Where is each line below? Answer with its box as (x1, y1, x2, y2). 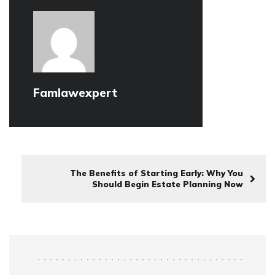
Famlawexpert (33, 85, 117, 101)
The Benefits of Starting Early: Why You (70, 168, 243, 179)
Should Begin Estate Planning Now (92, 179, 243, 190)
